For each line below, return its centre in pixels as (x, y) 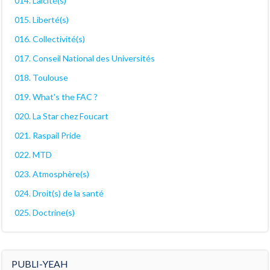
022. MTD (33, 154)
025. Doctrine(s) (45, 212)
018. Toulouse (41, 77)
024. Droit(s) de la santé (59, 193)
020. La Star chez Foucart (61, 116)
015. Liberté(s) (42, 19)
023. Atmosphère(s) (52, 174)
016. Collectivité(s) (50, 39)
